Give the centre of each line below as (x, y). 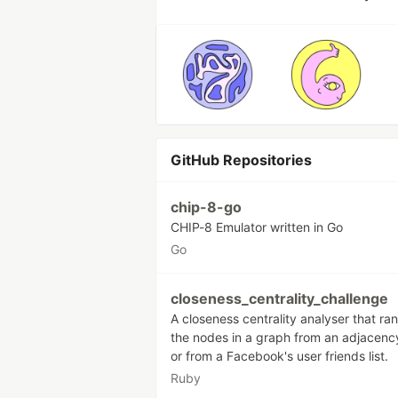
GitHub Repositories (241, 160)
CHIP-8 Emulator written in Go (257, 227)
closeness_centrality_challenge (279, 298)
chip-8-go (206, 207)
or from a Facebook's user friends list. (279, 356)
